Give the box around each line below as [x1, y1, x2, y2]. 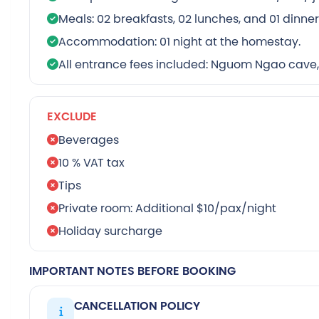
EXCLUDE [47, 108, 97, 125]
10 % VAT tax [58, 154, 125, 171]
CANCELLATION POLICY [74, 297, 200, 315]
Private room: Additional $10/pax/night [58, 199, 276, 216]
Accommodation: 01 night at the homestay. [58, 33, 300, 50]
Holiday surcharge [58, 222, 162, 239]
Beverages [58, 131, 119, 148]
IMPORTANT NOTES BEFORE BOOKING [29, 262, 236, 280]
